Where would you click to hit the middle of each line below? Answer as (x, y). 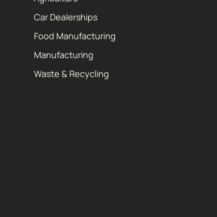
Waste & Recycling (71, 73)
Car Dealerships (66, 17)
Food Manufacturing (75, 36)
